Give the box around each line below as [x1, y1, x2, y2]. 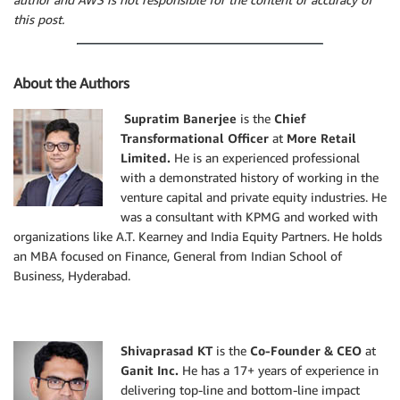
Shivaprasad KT [121, 343, 212, 359]
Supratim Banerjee [124, 111, 237, 127]
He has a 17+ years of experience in [179, 362, 379, 379]
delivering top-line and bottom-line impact [121, 382, 360, 398]
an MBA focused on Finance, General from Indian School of [13, 248, 342, 264]
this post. [13, 12, 64, 28]
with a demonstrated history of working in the [121, 170, 379, 186]
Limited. [121, 150, 171, 166]
